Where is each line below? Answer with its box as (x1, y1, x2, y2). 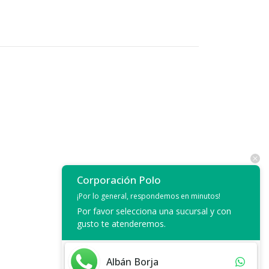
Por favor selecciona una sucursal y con (77, 205, 231, 217)
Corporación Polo (77, 173, 161, 187)
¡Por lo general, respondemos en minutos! (77, 191, 220, 202)
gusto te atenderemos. (77, 218, 166, 230)
